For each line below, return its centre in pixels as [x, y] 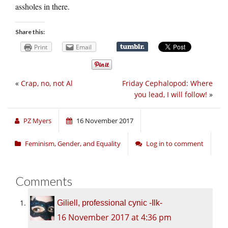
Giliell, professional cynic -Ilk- [110, 203]
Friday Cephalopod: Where [167, 83]
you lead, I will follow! [171, 95]
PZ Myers [37, 121]
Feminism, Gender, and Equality [73, 144]
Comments [44, 181]
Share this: [30, 32]
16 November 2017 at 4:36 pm [114, 218]
